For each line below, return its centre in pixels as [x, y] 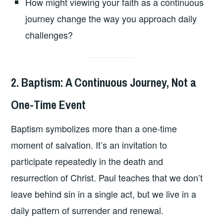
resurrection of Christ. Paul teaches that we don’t [107, 178]
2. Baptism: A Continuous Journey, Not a [104, 82]
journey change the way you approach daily [111, 18]
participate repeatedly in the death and [87, 161]
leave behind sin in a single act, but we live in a [104, 194]
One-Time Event [49, 104]
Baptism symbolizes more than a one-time [94, 129]
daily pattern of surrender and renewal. [87, 210]
